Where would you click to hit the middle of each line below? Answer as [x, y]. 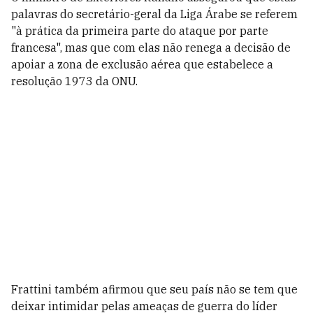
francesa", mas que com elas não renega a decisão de [151, 48]
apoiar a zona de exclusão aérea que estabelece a [142, 64]
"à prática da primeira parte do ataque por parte [140, 31]
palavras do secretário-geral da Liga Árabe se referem [154, 14]
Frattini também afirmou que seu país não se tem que [154, 289]
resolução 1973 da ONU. [74, 81]
